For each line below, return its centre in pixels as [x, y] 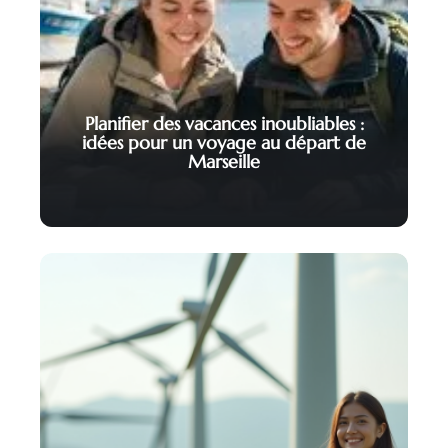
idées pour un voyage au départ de [224, 143]
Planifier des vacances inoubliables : [224, 124]
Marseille [224, 162]
